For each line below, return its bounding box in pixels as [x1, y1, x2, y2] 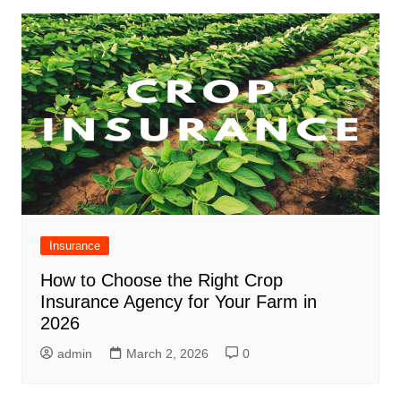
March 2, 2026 [125, 346, 209, 362]
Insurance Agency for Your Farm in [39, 292, 317, 312]
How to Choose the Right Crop [39, 270, 283, 291]
